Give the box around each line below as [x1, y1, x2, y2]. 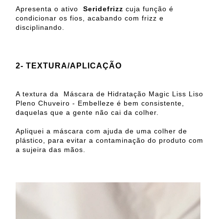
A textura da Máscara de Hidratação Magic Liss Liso [16, 89, 203, 98]
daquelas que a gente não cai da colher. [16, 108, 159, 116]
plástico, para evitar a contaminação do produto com [16, 136, 203, 144]
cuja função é [123, 4, 174, 13]
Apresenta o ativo [16, 4, 81, 13]
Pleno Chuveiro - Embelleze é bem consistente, [16, 99, 184, 107]
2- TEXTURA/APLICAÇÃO [16, 61, 122, 70]
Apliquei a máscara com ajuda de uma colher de [16, 127, 187, 135]
